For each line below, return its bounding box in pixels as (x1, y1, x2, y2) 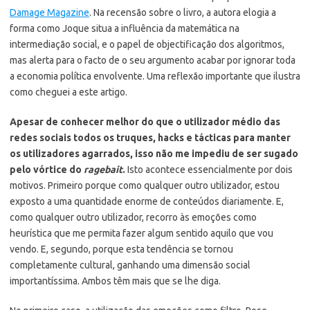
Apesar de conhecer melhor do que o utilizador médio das (10, 116, 280, 127)
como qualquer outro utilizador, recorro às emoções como (10, 211, 257, 223)
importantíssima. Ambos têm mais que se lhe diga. (10, 275, 221, 286)
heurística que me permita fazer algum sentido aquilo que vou (10, 227, 273, 239)
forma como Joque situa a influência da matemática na (10, 22, 239, 34)
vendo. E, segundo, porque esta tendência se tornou (10, 243, 233, 255)
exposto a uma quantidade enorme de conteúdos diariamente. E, (10, 195, 284, 207)
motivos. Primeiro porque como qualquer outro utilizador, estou (10, 179, 280, 191)
